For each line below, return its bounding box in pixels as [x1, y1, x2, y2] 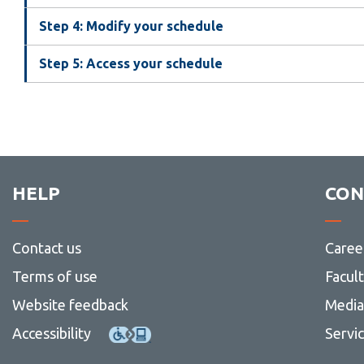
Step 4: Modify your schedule [38, 19, 223, 34]
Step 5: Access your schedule [38, 56, 223, 71]
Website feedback [11, 296, 128, 313]
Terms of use [11, 267, 97, 284]
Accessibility [11, 324, 91, 341]
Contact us [11, 239, 81, 256]
